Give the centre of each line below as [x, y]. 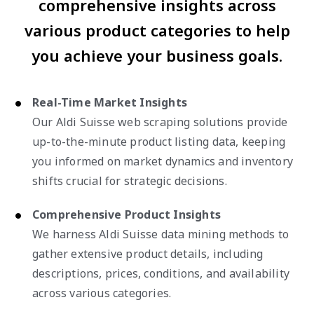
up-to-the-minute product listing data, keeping [159, 141]
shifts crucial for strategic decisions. [130, 180]
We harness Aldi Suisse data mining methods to [161, 234]
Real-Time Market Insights [110, 102]
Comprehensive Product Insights [127, 214]
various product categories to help [157, 30]
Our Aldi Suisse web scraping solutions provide [160, 122]
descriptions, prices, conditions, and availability [161, 273]
